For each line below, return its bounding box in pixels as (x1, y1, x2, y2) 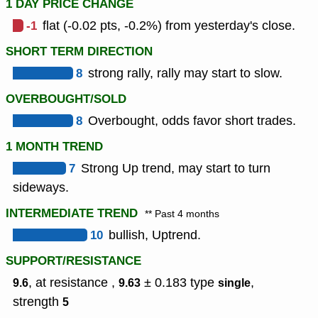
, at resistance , (28, 274, 119, 292)
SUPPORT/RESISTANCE (6, 252, 141, 270)
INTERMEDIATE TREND (6, 204, 138, 223)
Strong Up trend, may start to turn (81, 160, 270, 177)
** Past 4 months (145, 207, 219, 221)
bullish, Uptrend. (109, 226, 201, 244)
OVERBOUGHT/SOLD (6, 90, 126, 109)
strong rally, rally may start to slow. (88, 65, 283, 82)
